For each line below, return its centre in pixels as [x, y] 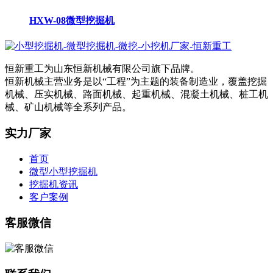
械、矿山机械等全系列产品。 [68, 107]
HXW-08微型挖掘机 [72, 20]
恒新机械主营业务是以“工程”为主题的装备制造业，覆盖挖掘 [136, 82]
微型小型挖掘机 [63, 171]
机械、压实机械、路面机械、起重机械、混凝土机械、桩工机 [136, 94]
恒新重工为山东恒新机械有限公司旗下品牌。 [102, 69]
